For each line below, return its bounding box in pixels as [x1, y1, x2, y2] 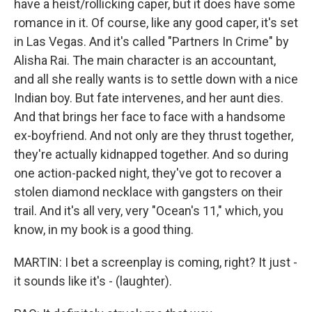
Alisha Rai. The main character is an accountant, [14, 53, 276, 68]
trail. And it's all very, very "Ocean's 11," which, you [14, 203, 283, 218]
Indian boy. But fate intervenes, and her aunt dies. [14, 91, 283, 105]
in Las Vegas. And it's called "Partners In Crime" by [14, 34, 289, 49]
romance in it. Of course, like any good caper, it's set [14, 15, 298, 30]
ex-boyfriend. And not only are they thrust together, [14, 128, 293, 143]
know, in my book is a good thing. [14, 222, 194, 237]
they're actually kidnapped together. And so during [14, 147, 288, 162]
